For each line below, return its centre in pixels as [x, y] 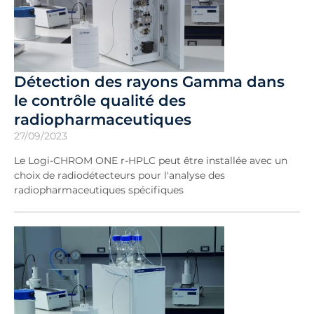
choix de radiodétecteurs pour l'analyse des [120, 175]
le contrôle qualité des [100, 100]
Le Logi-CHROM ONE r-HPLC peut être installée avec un [151, 161]
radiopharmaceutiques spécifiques [99, 190]
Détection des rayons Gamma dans [149, 81]
